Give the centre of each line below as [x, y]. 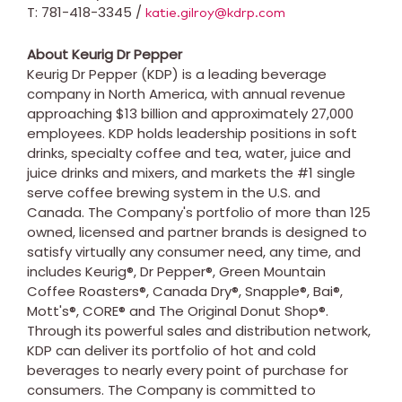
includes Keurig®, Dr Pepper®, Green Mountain [176, 271]
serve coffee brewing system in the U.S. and [174, 192]
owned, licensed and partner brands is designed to [197, 232]
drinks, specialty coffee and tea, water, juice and [189, 153]
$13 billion [147, 113]
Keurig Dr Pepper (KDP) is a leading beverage [177, 74]
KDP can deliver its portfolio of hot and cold [171, 350]
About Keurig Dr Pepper [105, 54]
